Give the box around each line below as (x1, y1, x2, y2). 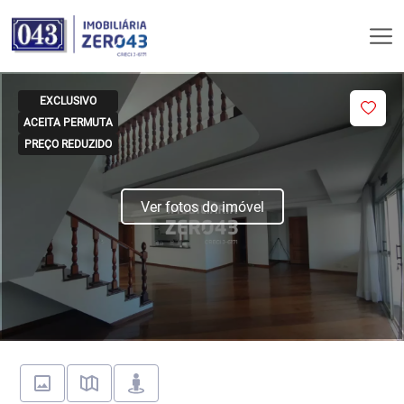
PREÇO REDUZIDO (24, 138, 112, 151)
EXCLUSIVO (40, 95, 96, 107)
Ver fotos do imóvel (140, 198, 264, 216)
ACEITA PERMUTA (23, 116, 113, 129)
